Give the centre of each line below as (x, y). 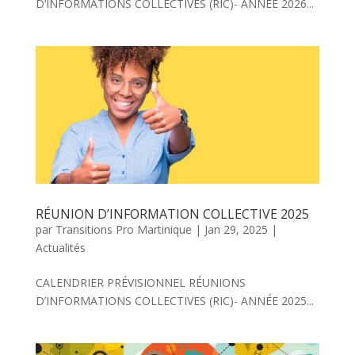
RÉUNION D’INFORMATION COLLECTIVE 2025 (172, 214)
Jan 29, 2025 (236, 229)
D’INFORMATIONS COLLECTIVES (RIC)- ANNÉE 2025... (174, 300)
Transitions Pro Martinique (123, 229)
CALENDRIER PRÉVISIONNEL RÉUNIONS (140, 282)
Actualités (60, 247)
